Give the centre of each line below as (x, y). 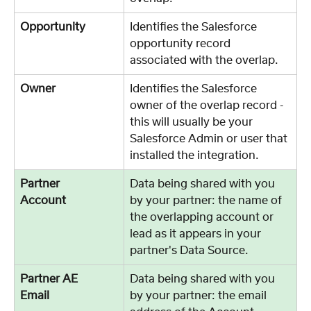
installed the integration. (196, 155)
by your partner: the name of (207, 200)
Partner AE (50, 279)
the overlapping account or (203, 217)
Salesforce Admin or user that (210, 138)
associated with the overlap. (205, 60)
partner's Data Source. (191, 250)
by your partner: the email (200, 295)
